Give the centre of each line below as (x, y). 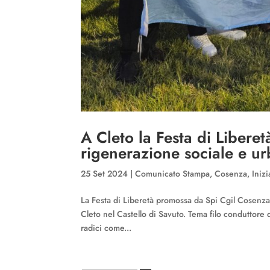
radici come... (106, 228)
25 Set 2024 (105, 174)
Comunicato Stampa (173, 174)
